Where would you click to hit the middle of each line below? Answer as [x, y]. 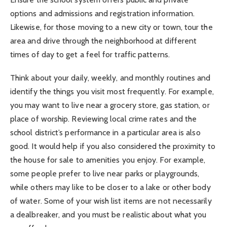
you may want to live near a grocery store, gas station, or [110, 105]
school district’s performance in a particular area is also [105, 133]
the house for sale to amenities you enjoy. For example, [108, 160]
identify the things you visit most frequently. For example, [112, 92]
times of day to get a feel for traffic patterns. [90, 54]
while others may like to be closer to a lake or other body [110, 187]
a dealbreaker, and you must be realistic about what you [108, 215]
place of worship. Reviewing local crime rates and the [104, 119]
